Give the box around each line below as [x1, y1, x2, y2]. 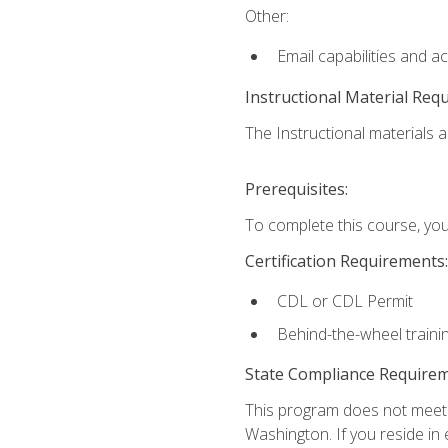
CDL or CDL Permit [276, 290, 413, 313]
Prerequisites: [244, 177, 348, 200]
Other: [244, 5, 289, 28]
